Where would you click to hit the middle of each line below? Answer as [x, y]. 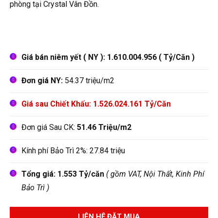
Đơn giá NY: [42, 80]
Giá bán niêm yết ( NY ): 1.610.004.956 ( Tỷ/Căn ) [108, 57]
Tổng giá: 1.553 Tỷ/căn [63, 174]
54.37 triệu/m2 [89, 80]
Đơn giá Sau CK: [49, 127]
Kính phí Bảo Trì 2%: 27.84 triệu [73, 150]
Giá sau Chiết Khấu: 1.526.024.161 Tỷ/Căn [96, 104]
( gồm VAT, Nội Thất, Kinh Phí [154, 174]
